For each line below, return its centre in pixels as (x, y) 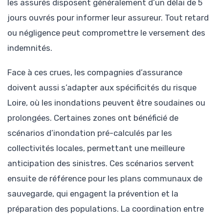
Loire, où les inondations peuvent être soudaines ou (106, 103)
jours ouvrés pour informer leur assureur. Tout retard (108, 17)
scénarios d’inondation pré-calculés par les (90, 133)
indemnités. (30, 48)
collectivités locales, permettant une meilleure (96, 148)
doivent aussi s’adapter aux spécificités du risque (102, 88)
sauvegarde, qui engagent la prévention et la (93, 194)
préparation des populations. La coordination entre (106, 209)
